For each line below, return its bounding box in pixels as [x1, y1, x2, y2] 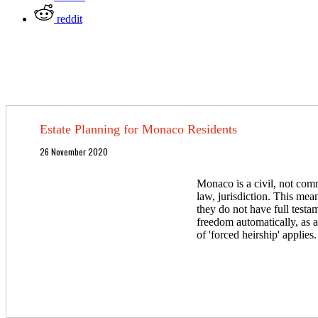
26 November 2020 [39, 146, 108, 158]
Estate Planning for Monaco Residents [39, 122, 237, 137]
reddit [57, 12, 82, 25]
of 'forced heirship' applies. [196, 229, 317, 241]
